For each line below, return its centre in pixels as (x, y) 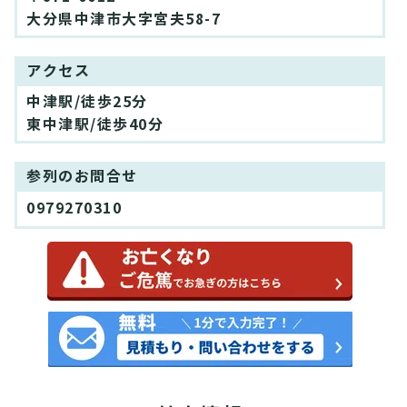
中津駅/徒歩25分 (87, 103)
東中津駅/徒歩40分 (95, 125)
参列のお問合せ (82, 177)
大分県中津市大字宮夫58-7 (124, 20)
